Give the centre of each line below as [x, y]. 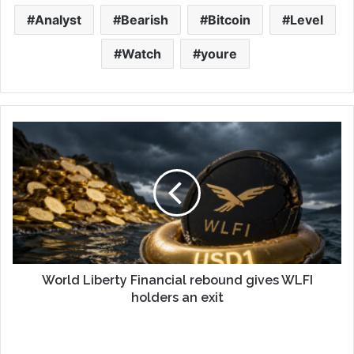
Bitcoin [229, 19]
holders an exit [177, 297]
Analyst [58, 19]
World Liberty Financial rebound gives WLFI [177, 280]
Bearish [145, 19]
